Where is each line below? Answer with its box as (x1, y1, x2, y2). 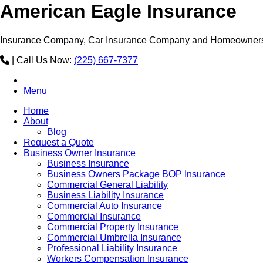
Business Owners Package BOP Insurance (47, 168, 225, 179)
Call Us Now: (16, 55, 74, 65)
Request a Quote (23, 137, 94, 147)
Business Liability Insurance (47, 190, 164, 200)
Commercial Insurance (47, 211, 141, 221)
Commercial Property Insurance (47, 221, 178, 232)
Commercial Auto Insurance (47, 200, 162, 211)
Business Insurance (47, 158, 129, 168)
